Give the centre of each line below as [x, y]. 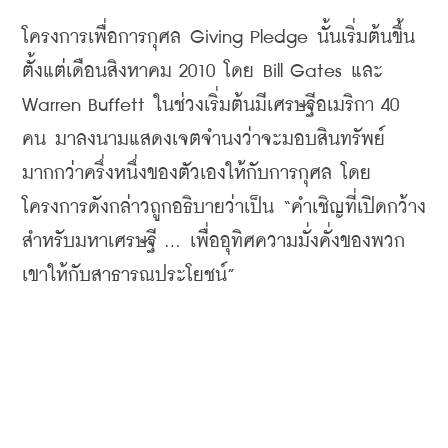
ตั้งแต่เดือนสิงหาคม [97, 71]
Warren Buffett [88, 105]
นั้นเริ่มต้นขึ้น [366, 37]
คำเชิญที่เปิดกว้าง [358, 207]
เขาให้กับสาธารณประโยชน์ [124, 275]
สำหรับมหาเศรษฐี [89, 241]
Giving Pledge [249, 37]
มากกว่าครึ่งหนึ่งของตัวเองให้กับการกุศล [177, 173]
